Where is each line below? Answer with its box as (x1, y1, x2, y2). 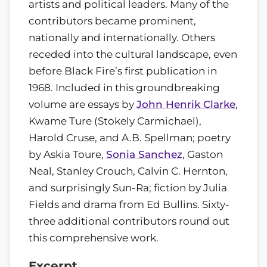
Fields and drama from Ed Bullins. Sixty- (29, 198, 229, 211)
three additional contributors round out (29, 215, 229, 228)
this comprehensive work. (29, 232, 159, 244)
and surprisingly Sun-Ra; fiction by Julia (29, 182, 227, 194)
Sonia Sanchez (106, 148, 182, 161)
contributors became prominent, (29, 15, 196, 27)
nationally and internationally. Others (29, 32, 215, 44)
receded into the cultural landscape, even (29, 48, 237, 61)
